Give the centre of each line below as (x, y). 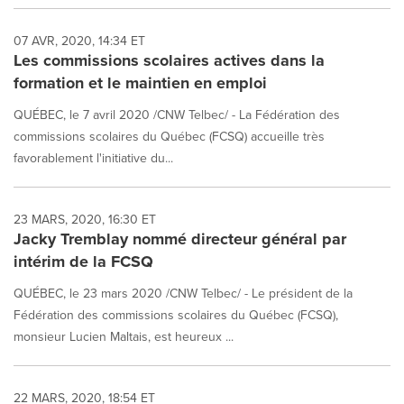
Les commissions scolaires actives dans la (169, 60)
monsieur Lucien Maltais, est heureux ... (124, 336)
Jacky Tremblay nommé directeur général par (180, 239)
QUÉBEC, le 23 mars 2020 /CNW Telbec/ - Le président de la (183, 293)
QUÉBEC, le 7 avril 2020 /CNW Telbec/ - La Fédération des (177, 115)
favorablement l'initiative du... (93, 158)
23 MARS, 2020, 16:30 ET (85, 219)
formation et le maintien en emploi (140, 83)
